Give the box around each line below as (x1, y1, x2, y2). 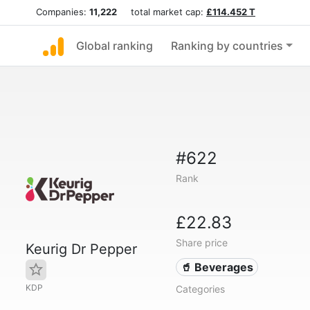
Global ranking (76, 39, 153, 53)
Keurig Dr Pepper (26, 241, 137, 257)
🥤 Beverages (181, 260, 254, 274)
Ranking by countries (171, 39, 283, 53)
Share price (175, 237, 228, 248)
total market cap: (117, 6, 206, 17)
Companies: (36, 6, 89, 17)
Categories (175, 283, 225, 295)
